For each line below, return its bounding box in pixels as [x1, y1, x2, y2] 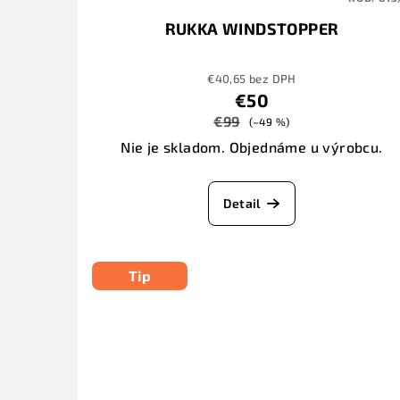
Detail [223, 196, 261, 212]
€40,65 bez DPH [207, 71, 296, 87]
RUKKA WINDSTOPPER [164, 19, 339, 39]
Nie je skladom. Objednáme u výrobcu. [121, 138, 383, 156]
